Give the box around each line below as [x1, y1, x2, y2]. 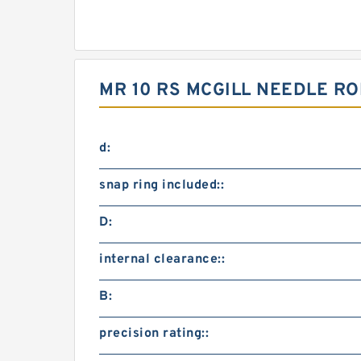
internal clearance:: [99, 251, 225, 268]
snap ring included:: [99, 177, 224, 193]
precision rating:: [99, 326, 209, 342]
